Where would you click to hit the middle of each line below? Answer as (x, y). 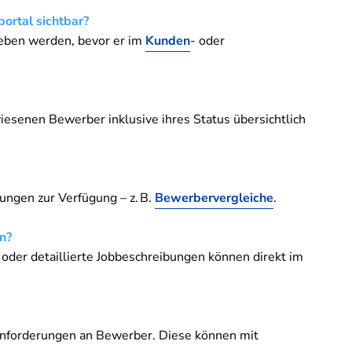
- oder (207, 40)
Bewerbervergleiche (214, 198)
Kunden (168, 40)
